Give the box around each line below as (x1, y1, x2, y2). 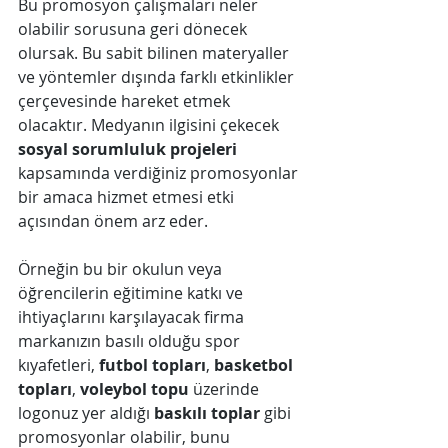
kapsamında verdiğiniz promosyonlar (18, 162, 302, 185)
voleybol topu (80, 378, 189, 401)
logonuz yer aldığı (18, 402, 154, 425)
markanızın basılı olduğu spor (18, 330, 244, 353)
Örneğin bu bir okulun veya (18, 258, 226, 281)
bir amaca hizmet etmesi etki (18, 186, 238, 209)
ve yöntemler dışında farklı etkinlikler (18, 66, 298, 89)
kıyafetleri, (18, 354, 99, 377)
